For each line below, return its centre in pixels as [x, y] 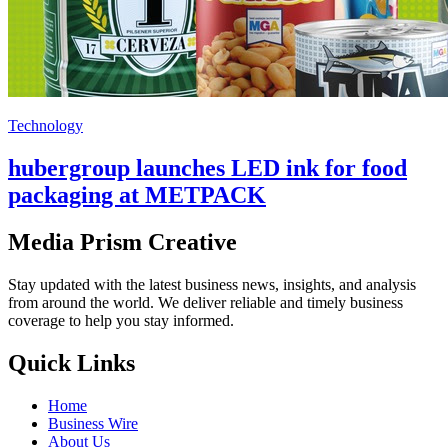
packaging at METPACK [137, 195]
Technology [45, 126]
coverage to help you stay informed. [121, 320]
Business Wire [93, 423]
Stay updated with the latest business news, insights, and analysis [212, 284]
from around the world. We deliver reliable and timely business [205, 302]
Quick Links [71, 362]
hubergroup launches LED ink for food [207, 168]
